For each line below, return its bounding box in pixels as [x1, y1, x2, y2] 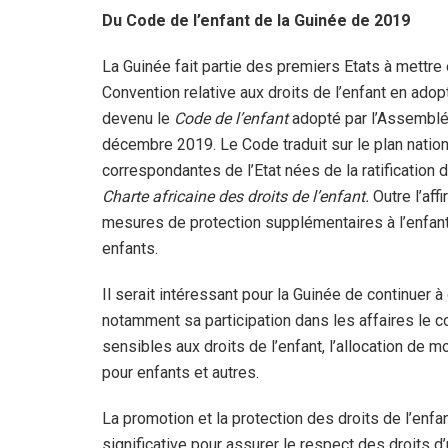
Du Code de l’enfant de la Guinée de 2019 [102, 10, 410, 30]
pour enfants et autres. [102, 362, 259, 382]
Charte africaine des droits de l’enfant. [102, 186, 373, 206]
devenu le [102, 108, 174, 128]
